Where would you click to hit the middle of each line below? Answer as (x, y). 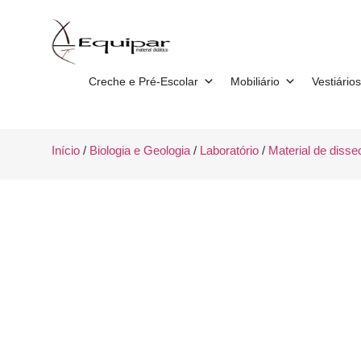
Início (65, 151)
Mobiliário (255, 81)
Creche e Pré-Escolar (143, 81)
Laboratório (229, 151)
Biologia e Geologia (139, 151)
